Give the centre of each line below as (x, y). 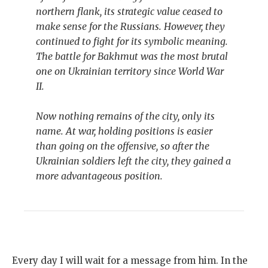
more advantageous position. (99, 176)
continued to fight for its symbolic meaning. (132, 42)
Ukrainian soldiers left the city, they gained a (133, 161)
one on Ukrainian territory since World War (130, 71)
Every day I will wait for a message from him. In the (130, 261)
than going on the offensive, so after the (123, 146)
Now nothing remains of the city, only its (125, 116)
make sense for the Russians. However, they (130, 27)
